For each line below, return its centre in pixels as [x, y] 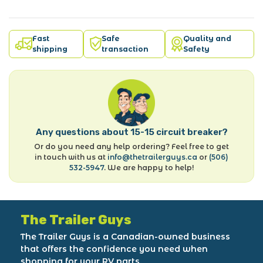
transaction [125, 49]
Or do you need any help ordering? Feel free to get [131, 146]
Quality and [207, 38]
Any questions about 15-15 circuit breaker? [131, 132]
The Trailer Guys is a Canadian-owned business [125, 236]
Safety [196, 49]
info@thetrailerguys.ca [152, 157]
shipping [50, 49]
